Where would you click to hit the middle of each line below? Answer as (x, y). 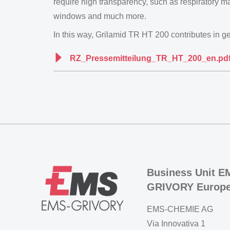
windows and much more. (100, 16)
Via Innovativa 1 (176, 224)
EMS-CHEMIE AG (180, 209)
